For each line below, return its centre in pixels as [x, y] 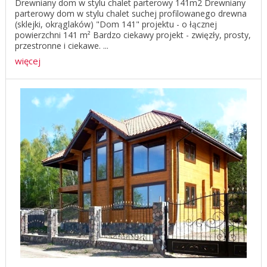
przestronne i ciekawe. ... [62, 46]
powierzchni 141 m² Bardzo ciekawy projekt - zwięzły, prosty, [133, 35]
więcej [28, 61]
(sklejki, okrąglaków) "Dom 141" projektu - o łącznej [116, 24]
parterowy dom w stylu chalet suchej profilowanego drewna [131, 14]
